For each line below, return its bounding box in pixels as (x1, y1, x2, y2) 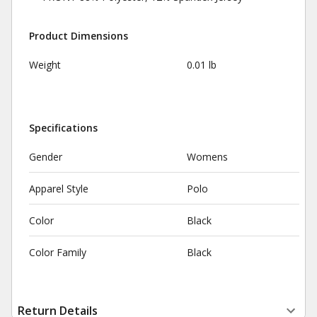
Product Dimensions (29, 29, 128, 42)
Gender (29, 150, 62, 163)
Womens (186, 150, 228, 163)
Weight (29, 58, 61, 71)
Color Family (29, 246, 86, 259)
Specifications (29, 121, 98, 134)
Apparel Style (29, 182, 88, 195)
